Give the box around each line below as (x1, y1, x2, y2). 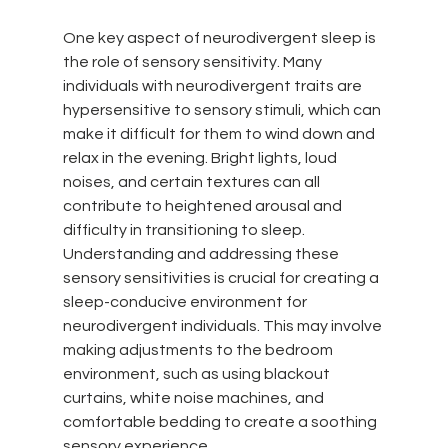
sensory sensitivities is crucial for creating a (62, 269, 382, 286)
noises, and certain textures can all (62, 173, 323, 190)
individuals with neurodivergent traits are (62, 77, 365, 94)
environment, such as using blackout (62, 365, 333, 382)
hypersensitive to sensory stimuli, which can (62, 101, 384, 118)
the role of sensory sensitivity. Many (62, 53, 325, 70)
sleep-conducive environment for (62, 293, 310, 310)
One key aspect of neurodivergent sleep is (62, 29, 379, 46)
